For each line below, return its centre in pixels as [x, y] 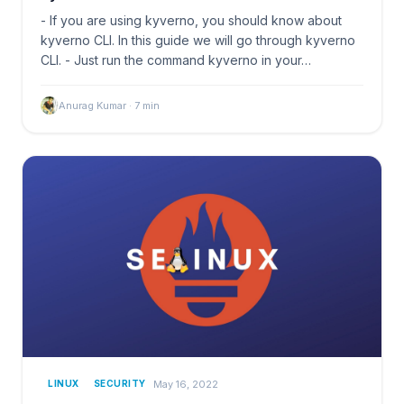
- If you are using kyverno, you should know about [191, 20]
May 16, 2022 [185, 384]
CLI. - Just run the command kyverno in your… [176, 60]
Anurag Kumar [92, 105]
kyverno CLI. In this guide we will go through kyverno [198, 40]
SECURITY [119, 384]
